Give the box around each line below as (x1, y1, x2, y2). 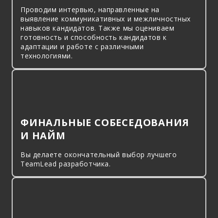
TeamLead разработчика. (20, 159, 111, 168)
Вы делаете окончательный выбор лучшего (20, 150, 177, 159)
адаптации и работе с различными (20, 42, 144, 51)
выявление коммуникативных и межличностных (20, 14, 191, 23)
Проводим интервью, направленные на (20, 5, 160, 14)
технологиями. (20, 51, 73, 60)
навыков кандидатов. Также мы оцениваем (20, 23, 175, 33)
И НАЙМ (20, 129, 66, 142)
